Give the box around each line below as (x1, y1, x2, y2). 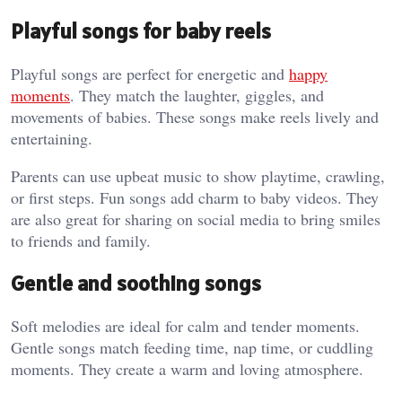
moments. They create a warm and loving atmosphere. (11, 358, 363, 380)
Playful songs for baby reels (11, 17, 271, 46)
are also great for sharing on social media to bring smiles (11, 208, 380, 231)
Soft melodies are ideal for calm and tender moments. (11, 315, 360, 337)
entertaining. (11, 127, 92, 150)
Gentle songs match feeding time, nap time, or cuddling (11, 336, 373, 359)
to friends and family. (11, 230, 151, 252)
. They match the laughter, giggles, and (70, 84, 324, 107)
